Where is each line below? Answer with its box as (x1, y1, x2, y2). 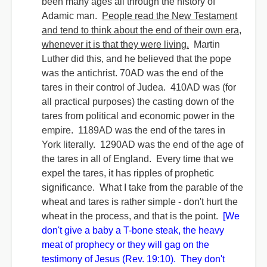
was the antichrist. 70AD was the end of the (42, 68, 223, 78)
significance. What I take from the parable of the (42, 182, 243, 193)
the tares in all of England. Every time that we (42, 154, 234, 164)
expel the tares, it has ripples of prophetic (42, 168, 214, 178)
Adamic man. (42, 11, 102, 21)
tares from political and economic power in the (42, 111, 235, 121)
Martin (189, 39, 220, 49)
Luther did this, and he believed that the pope (42, 54, 231, 64)
